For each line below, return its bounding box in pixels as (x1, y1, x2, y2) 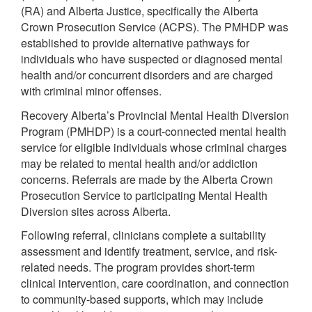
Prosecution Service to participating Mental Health (21, 187, 267, 203)
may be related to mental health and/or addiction (21, 155, 258, 171)
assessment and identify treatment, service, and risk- (21, 243, 277, 259)
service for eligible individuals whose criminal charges (21, 139, 287, 155)
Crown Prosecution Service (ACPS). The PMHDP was (21, 19, 288, 35)
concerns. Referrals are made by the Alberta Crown (21, 171, 273, 187)
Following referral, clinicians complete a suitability (21, 227, 266, 243)
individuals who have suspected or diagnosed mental (21, 51, 283, 67)
